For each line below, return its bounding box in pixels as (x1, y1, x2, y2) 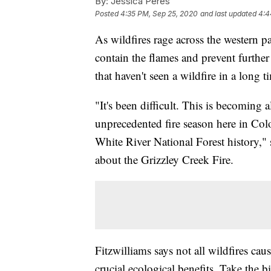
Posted (95, 8, 120, 18)
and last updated (200, 8, 256, 18)
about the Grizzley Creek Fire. (95, 151, 233, 167)
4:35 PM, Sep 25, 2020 (120, 8, 198, 18)
